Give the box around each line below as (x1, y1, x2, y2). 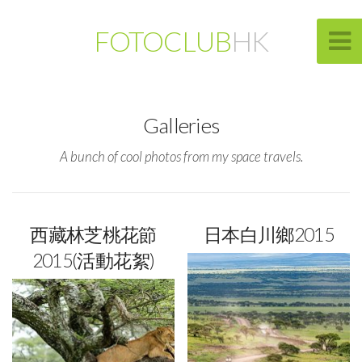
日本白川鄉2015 (203, 222, 335, 246)
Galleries (142, 112, 220, 139)
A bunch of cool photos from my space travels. (59, 148, 303, 166)
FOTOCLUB (93, 24, 232, 57)
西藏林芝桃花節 (30, 222, 157, 246)
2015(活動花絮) (32, 248, 155, 271)
